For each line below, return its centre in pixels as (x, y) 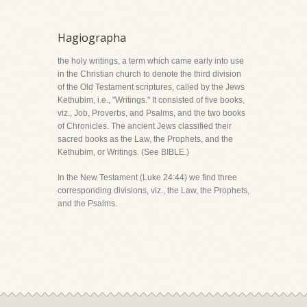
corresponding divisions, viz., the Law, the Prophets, (153, 191)
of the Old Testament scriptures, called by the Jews (151, 87)
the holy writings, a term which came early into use (151, 61)
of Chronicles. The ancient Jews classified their (145, 126)
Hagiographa (92, 38)
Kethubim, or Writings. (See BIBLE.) (123, 152)
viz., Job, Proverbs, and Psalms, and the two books (151, 113)
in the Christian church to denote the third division (149, 74)
